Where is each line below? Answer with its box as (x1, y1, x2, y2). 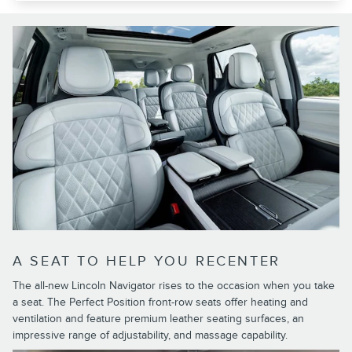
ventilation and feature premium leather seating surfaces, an (13, 312, 304, 326)
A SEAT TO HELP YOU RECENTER (13, 252, 280, 269)
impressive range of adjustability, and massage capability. (13, 328, 288, 343)
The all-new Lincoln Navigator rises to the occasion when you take (13, 279, 335, 293)
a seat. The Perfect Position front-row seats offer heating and (13, 295, 308, 310)
